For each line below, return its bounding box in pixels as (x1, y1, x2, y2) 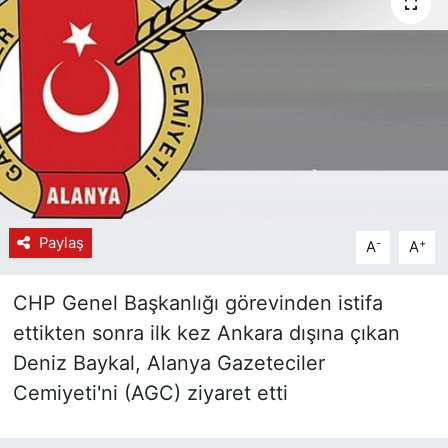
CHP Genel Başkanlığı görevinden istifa (12, 291, 383, 316)
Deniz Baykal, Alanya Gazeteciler (12, 351, 325, 376)
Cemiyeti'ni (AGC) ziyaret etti (12, 381, 288, 406)
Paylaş (38, 234, 84, 253)
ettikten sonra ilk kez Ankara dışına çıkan (12, 321, 400, 346)
